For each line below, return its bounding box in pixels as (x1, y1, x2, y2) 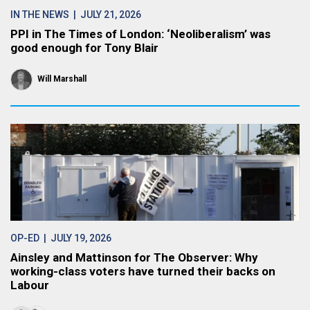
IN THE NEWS (10, 9, 69, 20)
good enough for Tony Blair (10, 41, 158, 55)
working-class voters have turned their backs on (10, 264, 275, 278)
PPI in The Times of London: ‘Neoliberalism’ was (10, 27, 271, 41)
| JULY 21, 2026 (69, 9, 141, 20)
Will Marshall (37, 74, 86, 84)
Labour (10, 278, 49, 292)
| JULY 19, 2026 (39, 232, 111, 244)
